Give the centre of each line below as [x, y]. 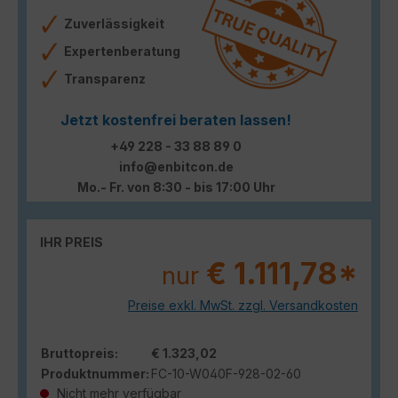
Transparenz [106, 78]
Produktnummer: [95, 373]
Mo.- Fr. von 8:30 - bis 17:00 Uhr [176, 187]
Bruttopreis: [80, 353]
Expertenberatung [122, 51]
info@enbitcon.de [176, 166]
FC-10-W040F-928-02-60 [226, 373]
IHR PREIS [72, 242]
